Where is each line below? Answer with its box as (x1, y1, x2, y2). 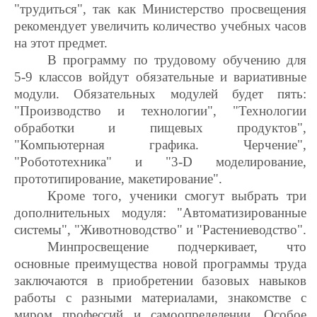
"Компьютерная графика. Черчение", (14, 137, 306, 152)
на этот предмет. (14, 35, 111, 50)
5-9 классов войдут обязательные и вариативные (14, 69, 306, 84)
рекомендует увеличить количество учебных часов (14, 18, 306, 33)
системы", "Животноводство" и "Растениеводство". (14, 222, 306, 237)
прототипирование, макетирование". (14, 171, 222, 186)
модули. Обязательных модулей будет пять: (14, 86, 306, 101)
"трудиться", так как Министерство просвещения (14, 1, 306, 16)
